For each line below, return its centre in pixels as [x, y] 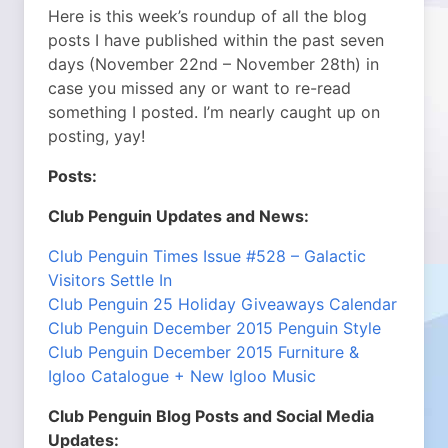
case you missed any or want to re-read [199, 88]
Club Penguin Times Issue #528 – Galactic [207, 256]
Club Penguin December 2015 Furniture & [203, 352]
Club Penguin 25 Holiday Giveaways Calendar [222, 304]
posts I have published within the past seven [216, 40]
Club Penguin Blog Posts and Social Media [211, 416]
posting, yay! [96, 136]
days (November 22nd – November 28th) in [213, 64]
